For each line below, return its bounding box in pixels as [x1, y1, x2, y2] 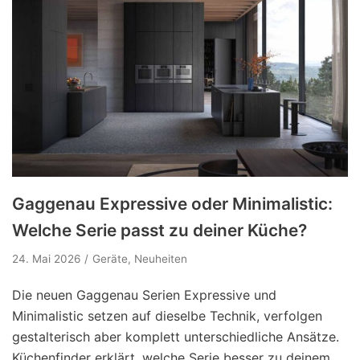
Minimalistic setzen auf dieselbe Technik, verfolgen [12, 308, 322, 325]
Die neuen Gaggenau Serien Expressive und [12, 287, 276, 304]
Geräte [92, 252, 128, 266]
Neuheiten [134, 252, 187, 266]
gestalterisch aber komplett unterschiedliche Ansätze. [12, 329, 339, 346]
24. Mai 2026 [12, 252, 80, 266]
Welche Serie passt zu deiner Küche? [12, 220, 307, 241]
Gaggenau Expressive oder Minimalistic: [12, 194, 333, 215]
